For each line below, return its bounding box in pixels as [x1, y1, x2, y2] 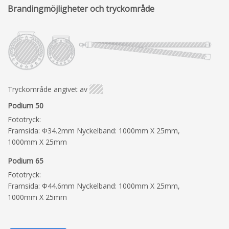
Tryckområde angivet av [8, 84, 87, 95]
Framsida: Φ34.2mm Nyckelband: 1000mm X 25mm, [8, 126, 180, 136]
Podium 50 [8, 101, 43, 111]
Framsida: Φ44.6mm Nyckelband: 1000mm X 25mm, [8, 181, 180, 191]
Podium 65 [8, 156, 43, 166]
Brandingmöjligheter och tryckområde [8, 3, 154, 14]
